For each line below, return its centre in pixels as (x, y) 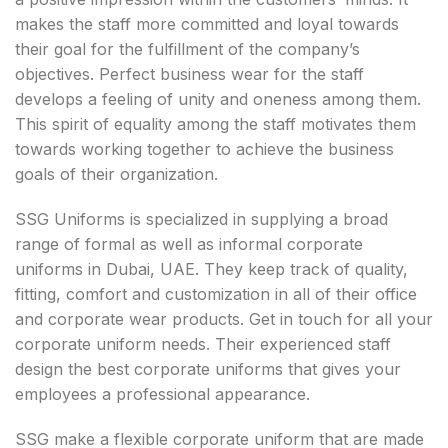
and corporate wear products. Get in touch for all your (224, 319)
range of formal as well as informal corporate (189, 244)
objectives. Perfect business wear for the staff (189, 74)
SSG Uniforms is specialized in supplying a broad (201, 219)
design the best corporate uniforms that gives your (208, 369)
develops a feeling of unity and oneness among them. (218, 99)
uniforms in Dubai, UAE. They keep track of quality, (211, 269)
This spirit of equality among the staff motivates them (215, 124)
